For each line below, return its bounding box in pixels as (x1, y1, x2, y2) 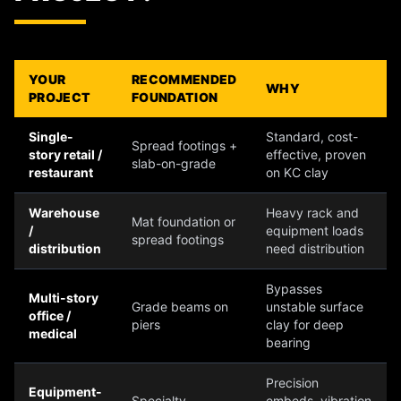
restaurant (29, 165, 93, 181)
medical (29, 326, 77, 342)
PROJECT (29, 90, 91, 106)
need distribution (266, 241, 364, 257)
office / (29, 308, 71, 324)
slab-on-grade (132, 156, 216, 172)
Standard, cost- (266, 129, 358, 145)
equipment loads (266, 223, 363, 239)
